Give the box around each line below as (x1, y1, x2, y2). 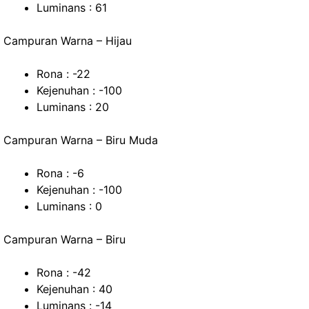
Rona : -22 (37, 67, 90, 81)
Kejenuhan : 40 (37, 282, 112, 296)
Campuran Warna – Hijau (3, 34, 132, 48)
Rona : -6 (37, 166, 84, 180)
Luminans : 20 (37, 100, 109, 114)
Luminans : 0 (37, 199, 102, 213)
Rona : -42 (37, 266, 91, 279)
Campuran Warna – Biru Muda (3, 133, 158, 147)
